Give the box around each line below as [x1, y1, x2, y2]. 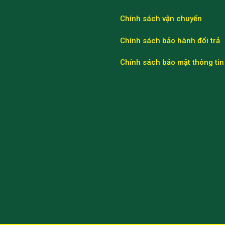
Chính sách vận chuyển [120, 14, 202, 23]
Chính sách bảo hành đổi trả [120, 36, 220, 45]
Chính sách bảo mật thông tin [120, 58, 224, 67]
